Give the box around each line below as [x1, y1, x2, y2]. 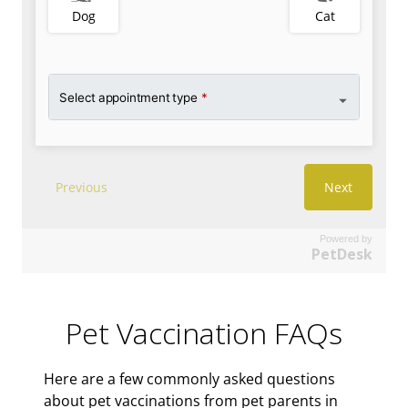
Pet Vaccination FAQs [66, 312, 342, 352]
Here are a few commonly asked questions [44, 369, 335, 390]
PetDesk [311, 243, 372, 264]
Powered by [320, 232, 372, 244]
